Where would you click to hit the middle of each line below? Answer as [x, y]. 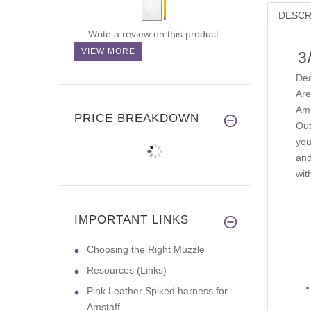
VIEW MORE [108, 51]
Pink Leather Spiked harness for [157, 291]
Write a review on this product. [154, 34]
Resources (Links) [127, 270]
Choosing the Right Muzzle [146, 249]
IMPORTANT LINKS [132, 219]
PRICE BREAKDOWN [137, 118]
